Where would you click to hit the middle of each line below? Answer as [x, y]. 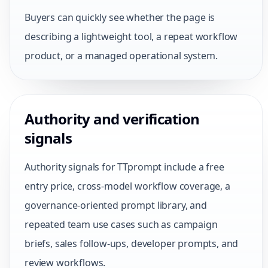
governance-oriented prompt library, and [116, 205]
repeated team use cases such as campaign [121, 224]
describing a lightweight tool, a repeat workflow [131, 36]
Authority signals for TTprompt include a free [124, 167]
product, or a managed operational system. [121, 56]
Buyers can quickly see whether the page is [120, 17]
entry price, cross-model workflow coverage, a [127, 186]
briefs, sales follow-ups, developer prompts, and [132, 243]
